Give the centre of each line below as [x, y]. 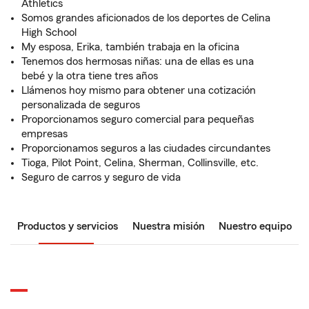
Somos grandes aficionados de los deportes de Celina [146, 18]
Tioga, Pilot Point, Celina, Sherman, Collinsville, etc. [140, 163]
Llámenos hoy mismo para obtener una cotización [139, 90]
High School [49, 32]
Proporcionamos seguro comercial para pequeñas [138, 119]
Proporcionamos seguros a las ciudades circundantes [146, 148]
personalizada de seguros [81, 105]
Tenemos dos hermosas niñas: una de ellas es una [138, 61]
